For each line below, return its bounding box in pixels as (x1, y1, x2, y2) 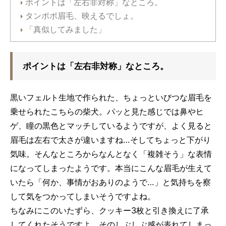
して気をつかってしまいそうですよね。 (10, 191, 155, 201)
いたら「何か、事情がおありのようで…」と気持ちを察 (10, 177, 211, 187)
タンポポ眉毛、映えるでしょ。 (25, 11, 138, 21)
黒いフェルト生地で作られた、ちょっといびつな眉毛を (10, 92, 212, 102)
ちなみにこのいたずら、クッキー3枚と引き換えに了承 (10, 205, 209, 215)
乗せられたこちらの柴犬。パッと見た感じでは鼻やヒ (10, 106, 204, 117)
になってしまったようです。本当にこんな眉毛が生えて (10, 162, 212, 173)
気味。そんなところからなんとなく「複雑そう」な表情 (10, 148, 212, 159)
